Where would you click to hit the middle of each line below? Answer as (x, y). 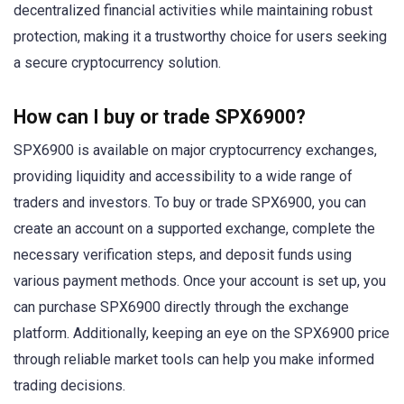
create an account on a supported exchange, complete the (194, 228)
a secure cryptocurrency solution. (117, 62)
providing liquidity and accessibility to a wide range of (183, 176)
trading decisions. (69, 385)
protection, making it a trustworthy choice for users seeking (200, 36)
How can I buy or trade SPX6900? (160, 116)
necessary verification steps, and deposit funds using (183, 254)
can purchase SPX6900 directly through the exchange (181, 307)
